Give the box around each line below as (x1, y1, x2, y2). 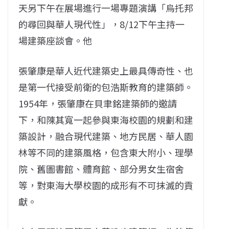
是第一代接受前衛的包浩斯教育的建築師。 (18, 80, 193, 94)
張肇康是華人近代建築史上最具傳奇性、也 (18, 63, 193, 77)
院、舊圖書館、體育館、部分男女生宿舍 (18, 162, 184, 175)
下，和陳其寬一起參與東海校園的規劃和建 (18, 112, 193, 126)
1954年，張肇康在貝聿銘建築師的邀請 (18, 96, 177, 110)
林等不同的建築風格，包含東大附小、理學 (18, 145, 193, 159)
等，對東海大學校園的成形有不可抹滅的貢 (18, 178, 193, 192)
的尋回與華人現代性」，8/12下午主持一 (18, 17, 185, 31)
